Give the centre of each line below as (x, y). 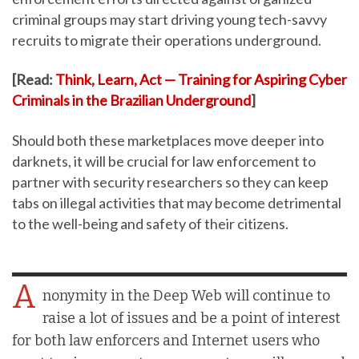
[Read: (34, 80)
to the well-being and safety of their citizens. (150, 223)
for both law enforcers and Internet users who (166, 341)
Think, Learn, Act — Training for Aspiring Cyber (201, 80)
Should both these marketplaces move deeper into (168, 140)
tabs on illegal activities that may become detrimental (177, 202)
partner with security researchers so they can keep (170, 182)
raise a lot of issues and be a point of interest (192, 319)
